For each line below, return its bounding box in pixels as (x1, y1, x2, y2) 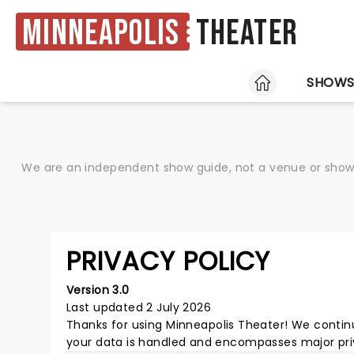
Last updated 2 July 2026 (66, 299, 212, 315)
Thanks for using (66, 317, 167, 333)
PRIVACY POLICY (66, 243, 271, 279)
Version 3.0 (66, 282, 130, 298)
